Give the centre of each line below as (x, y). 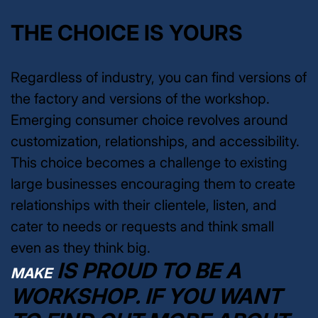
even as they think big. (81, 247)
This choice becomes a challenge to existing (149, 162)
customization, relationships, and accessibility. (155, 141)
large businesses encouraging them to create (153, 183)
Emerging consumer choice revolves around (149, 120)
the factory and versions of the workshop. (140, 98)
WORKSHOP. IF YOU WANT (146, 296)
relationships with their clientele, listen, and (144, 205)
